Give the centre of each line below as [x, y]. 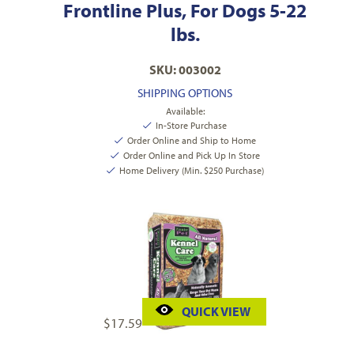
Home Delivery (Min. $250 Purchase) [191, 170]
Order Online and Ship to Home [191, 140]
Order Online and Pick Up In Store [191, 155]
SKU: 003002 [185, 69]
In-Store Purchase [191, 125]
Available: [185, 111]
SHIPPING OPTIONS [185, 92]
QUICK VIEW [216, 311]
